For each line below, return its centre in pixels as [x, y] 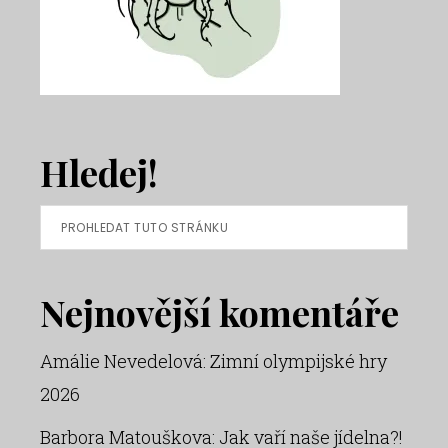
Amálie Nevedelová [121, 361]
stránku [71, 286]
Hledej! [99, 172]
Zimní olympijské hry [298, 361]
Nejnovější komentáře [219, 312]
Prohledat [79, 220]
